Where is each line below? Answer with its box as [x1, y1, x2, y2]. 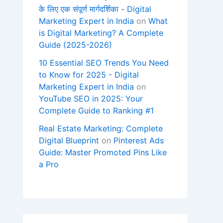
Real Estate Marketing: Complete [39, 123, 163, 134]
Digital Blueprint [39, 135, 99, 146]
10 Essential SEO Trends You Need [39, 58, 169, 68]
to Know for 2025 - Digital [39, 70, 139, 80]
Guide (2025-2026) [39, 40, 112, 50]
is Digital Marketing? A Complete [39, 28, 163, 38]
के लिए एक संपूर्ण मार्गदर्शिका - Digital [39, 4, 151, 14]
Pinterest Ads [113, 135, 164, 146]
